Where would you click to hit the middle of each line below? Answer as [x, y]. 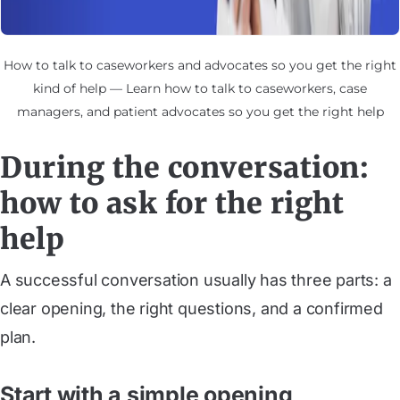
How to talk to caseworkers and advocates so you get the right [200, 65]
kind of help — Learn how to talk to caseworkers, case [200, 88]
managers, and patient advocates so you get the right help [200, 112]
